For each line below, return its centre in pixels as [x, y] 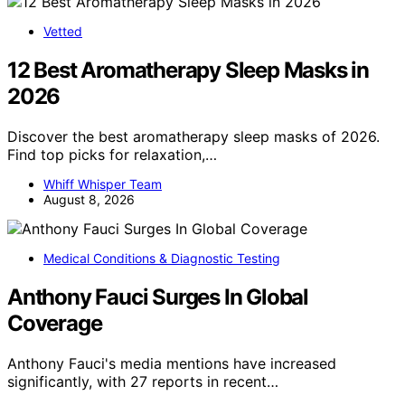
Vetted [63, 32]
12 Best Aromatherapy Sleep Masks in [188, 71]
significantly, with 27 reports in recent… [143, 382]
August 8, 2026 [89, 200]
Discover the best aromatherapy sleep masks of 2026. [193, 137]
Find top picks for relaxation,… [112, 155]
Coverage [55, 324]
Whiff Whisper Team [103, 184]
